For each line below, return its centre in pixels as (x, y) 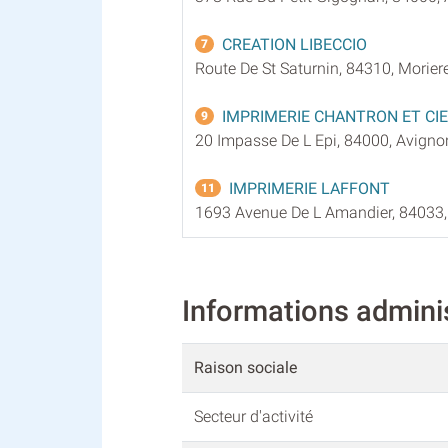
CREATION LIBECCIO (294, 44)
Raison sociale (245, 368)
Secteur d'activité (255, 417)
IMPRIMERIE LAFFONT (309, 188)
